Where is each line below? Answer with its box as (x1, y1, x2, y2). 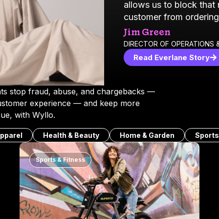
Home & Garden (120, 131, 175, 140)
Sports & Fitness (36, 156, 85, 164)
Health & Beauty (43, 131, 99, 140)
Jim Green (124, 26, 171, 39)
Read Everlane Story (133, 53, 210, 63)
